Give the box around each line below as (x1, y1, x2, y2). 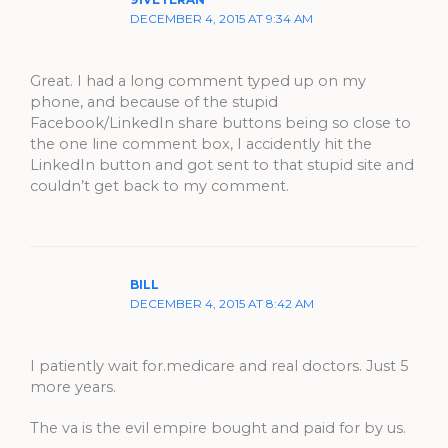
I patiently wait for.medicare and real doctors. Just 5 (30, 356, 409, 375)
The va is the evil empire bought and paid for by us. (30, 418, 406, 437)
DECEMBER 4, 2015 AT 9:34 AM (129, 12, 313, 27)
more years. (30, 377, 116, 396)
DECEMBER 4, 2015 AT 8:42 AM (129, 297, 314, 312)
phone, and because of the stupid (30, 92, 278, 111)
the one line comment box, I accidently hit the (30, 134, 372, 153)
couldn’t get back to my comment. (30, 176, 289, 195)
